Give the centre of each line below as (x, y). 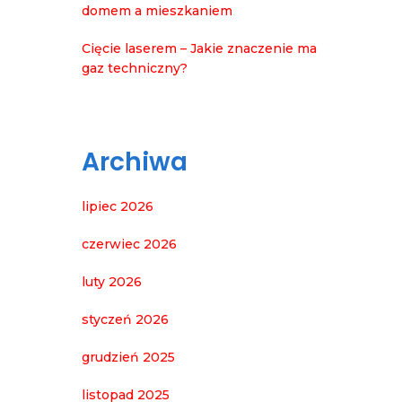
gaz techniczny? (135, 68)
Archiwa (135, 162)
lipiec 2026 (118, 206)
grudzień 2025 (128, 357)
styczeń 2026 (125, 319)
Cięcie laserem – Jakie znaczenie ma (199, 48)
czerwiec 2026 (129, 244)
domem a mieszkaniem (157, 10)
